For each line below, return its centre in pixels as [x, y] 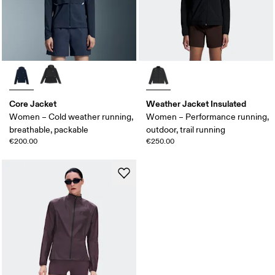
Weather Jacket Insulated [196, 103]
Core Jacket [33, 103]
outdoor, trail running [186, 130]
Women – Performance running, [207, 117]
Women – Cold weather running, [72, 117]
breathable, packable [49, 130]
